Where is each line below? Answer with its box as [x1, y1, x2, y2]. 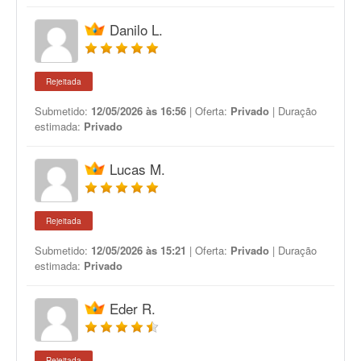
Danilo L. [110, 19, 163, 39]
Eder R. [110, 298, 156, 318]
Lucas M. [110, 159, 165, 179]
